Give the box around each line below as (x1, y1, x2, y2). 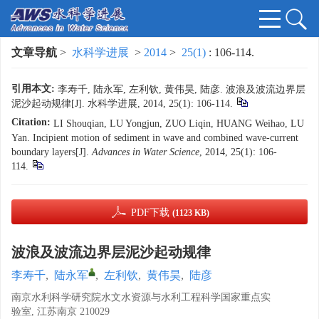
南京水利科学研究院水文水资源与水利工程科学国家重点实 (11, 292, 271, 303)
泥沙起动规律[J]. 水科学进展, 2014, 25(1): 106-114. (11, 98, 233, 109)
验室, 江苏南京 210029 (11, 306, 110, 317)
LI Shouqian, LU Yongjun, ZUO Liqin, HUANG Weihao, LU (53, 118, 304, 129)
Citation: (11, 117, 51, 127)
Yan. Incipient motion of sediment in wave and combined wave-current (11, 132, 298, 143)
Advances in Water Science (92, 147, 199, 157)
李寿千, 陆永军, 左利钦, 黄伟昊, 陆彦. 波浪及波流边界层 (58, 84, 305, 95)
